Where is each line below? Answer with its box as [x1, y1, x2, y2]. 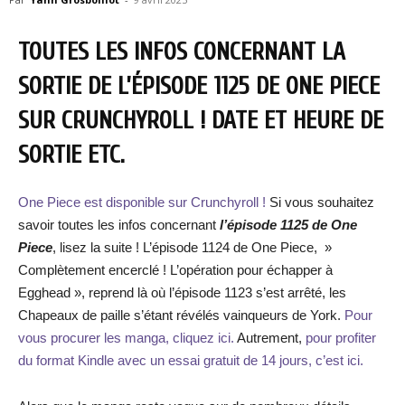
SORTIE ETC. [18, 141, 125, 169]
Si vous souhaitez [269, 194, 374, 210]
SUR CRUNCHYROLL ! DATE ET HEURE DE [18, 107, 383, 135]
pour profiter [306, 330, 376, 345]
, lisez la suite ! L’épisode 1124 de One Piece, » [52, 240, 332, 255]
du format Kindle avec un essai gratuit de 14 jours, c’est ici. [18, 353, 363, 368]
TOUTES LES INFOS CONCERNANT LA [18, 38, 345, 66]
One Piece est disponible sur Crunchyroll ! [18, 194, 269, 210]
